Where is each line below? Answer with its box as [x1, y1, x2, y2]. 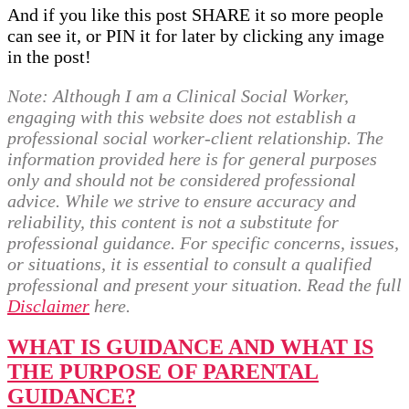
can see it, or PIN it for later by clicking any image [7, 25, 384, 46]
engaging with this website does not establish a [7, 106, 356, 127]
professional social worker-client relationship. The [7, 127, 383, 148]
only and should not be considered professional [7, 169, 356, 190]
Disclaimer [7, 295, 89, 316]
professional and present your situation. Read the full [7, 274, 402, 295]
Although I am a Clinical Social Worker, [53, 85, 349, 106]
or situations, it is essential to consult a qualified [7, 253, 372, 274]
